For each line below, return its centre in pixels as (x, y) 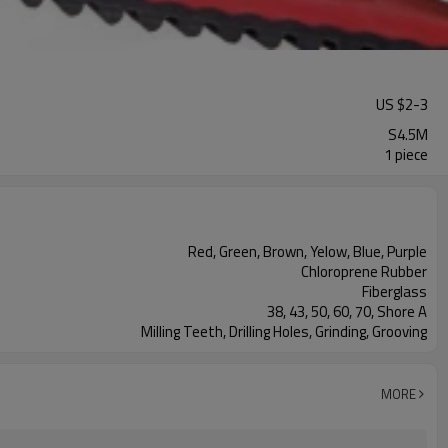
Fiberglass (394, 291)
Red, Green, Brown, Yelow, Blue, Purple (307, 251)
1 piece (406, 154)
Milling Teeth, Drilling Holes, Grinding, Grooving (284, 331)
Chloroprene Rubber (364, 271)
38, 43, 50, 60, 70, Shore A (347, 311)
